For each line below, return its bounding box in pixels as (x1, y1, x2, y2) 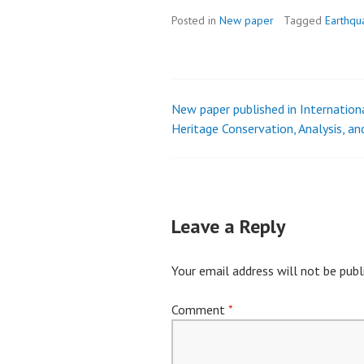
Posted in (171, 13, 220, 28)
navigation (171, 141, 286, 172)
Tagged (284, 13, 326, 28)
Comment (171, 301, 229, 318)
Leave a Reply (171, 214, 286, 239)
